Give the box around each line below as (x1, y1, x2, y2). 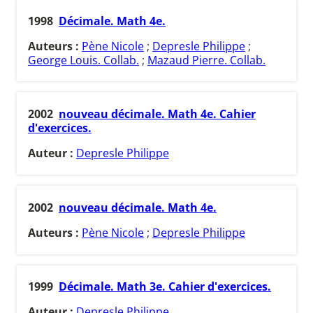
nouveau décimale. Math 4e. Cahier (59, 106, 256, 122)
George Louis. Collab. (28, 52, 139, 68)
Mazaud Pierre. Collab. (147, 52, 265, 68)
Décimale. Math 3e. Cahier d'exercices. (59, 279, 271, 295)
